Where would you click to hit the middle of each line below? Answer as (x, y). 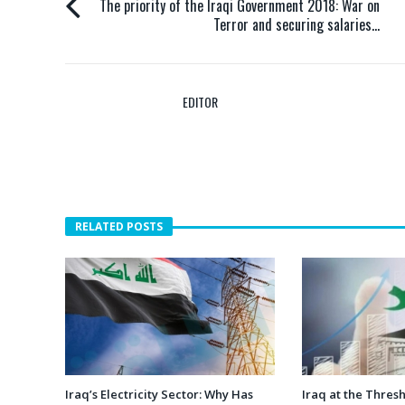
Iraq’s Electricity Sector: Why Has (159, 395)
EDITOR (200, 101)
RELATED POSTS (119, 226)
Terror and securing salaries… (297, 24)
